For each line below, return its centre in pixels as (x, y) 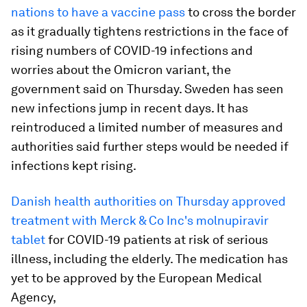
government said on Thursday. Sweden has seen (147, 89)
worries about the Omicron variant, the (121, 70)
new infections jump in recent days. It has (130, 108)
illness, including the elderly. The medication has (149, 259)
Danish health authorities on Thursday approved (148, 201)
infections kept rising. (74, 165)
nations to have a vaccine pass (98, 12)
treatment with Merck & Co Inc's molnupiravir (140, 220)
